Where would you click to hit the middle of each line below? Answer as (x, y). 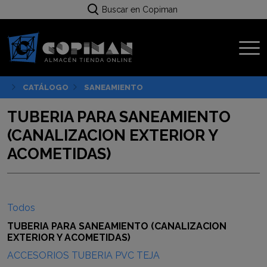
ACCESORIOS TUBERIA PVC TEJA (83, 255)
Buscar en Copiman (139, 10)
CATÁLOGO (46, 88)
